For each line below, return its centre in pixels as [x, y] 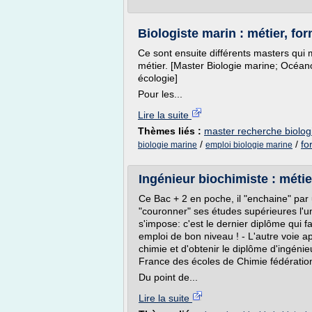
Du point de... [168, 277]
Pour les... [160, 94]
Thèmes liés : [171, 131]
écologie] [159, 78]
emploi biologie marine [249, 145]
